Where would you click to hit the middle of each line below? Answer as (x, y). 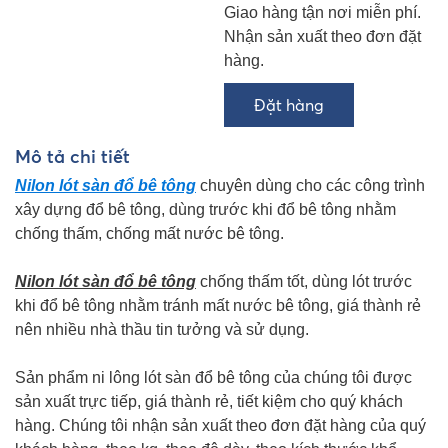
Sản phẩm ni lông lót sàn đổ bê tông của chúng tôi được (213, 377)
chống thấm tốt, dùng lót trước (304, 281)
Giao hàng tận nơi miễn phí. (322, 12)
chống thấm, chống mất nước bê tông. (149, 233)
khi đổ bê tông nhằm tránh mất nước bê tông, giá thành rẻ (218, 305)
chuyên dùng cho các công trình (312, 185)
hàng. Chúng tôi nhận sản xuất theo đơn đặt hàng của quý (220, 425)
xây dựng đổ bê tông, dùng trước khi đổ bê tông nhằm (205, 209)
